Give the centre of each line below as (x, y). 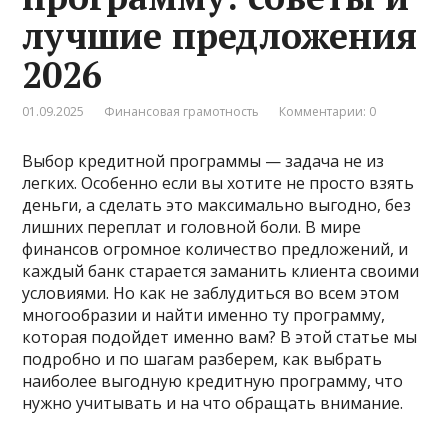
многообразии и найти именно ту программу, (204, 314)
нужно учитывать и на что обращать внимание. (213, 402)
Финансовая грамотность (182, 111)
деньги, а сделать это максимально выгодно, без (217, 204)
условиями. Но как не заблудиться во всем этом (211, 292)
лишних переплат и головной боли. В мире (192, 226)
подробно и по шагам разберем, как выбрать (202, 358)
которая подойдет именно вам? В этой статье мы (220, 336)
